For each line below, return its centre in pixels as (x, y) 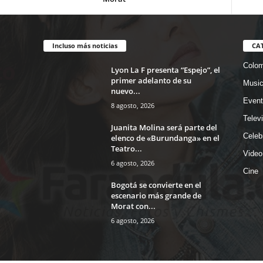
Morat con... (133, 206)
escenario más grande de (156, 195)
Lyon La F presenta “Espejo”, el (165, 70)
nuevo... (125, 91)
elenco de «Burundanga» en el (165, 138)
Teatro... (126, 149)
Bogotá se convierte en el (156, 185)
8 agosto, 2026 (132, 105)
